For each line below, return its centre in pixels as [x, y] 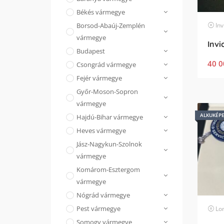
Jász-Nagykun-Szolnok [109, 144]
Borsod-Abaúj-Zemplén [111, 25]
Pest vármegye [98, 208]
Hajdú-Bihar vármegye [110, 117]
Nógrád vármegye [103, 195]
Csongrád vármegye [106, 64]
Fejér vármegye [99, 78]
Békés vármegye [101, 12]
